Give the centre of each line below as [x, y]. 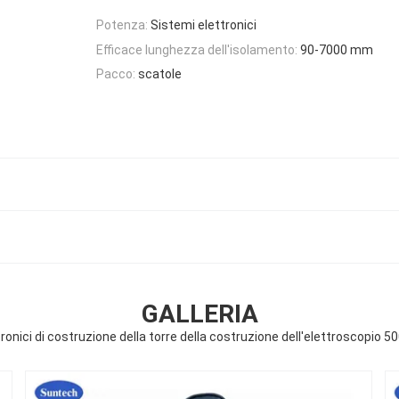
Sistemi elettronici [204, 25]
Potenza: [122, 25]
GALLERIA [199, 313]
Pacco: [116, 73]
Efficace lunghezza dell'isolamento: [197, 49]
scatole [160, 73]
